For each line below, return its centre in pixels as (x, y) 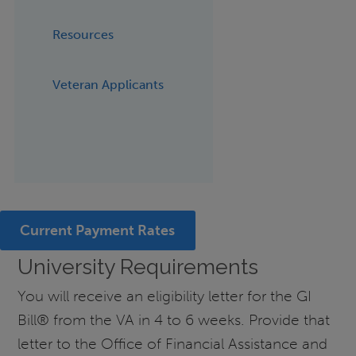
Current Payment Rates (98, 230)
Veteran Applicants (108, 84)
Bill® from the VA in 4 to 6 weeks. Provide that (174, 320)
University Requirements (138, 266)
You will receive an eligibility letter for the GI (165, 296)
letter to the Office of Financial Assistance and (173, 344)
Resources (83, 34)
